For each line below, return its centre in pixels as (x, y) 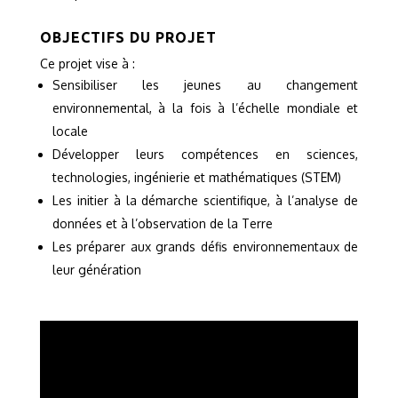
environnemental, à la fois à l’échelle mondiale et (205, 108)
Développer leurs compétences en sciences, (205, 155)
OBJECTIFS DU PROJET (128, 38)
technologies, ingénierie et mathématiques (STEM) (196, 178)
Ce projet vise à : (87, 64)
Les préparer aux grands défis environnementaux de (205, 247)
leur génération (96, 270)
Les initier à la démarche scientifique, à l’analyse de (205, 201)
